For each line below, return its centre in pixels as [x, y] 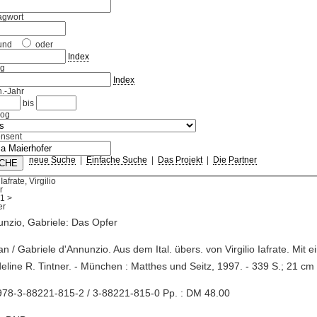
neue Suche [52, 160]
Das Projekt [180, 160]
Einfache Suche [116, 160]
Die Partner [235, 160]
